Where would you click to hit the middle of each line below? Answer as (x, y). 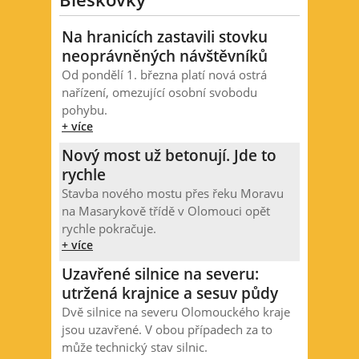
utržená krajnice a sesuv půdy (170, 294)
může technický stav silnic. (135, 347)
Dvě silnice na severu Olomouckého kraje (176, 312)
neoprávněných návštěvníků (165, 56)
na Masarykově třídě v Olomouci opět (166, 211)
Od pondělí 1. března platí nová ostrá (164, 75)
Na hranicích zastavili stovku (165, 37)
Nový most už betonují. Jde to (169, 156)
